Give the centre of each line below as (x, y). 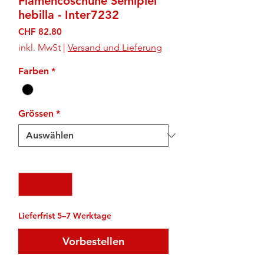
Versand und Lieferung (115, 48)
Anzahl (33, 161)
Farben (34, 71)
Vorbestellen (93, 241)
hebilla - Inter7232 (69, 15)
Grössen (36, 113)
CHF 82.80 (40, 32)
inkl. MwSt (39, 48)
